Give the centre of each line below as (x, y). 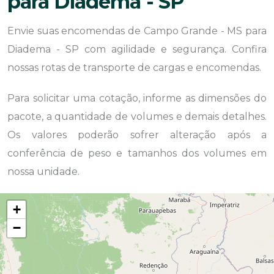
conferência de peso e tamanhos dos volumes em (137, 153)
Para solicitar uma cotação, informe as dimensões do (137, 98)
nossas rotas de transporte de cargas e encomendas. (134, 68)
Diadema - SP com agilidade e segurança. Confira (137, 49)
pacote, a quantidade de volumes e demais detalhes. (137, 117)
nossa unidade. (43, 172)
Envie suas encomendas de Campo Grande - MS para (137, 31)
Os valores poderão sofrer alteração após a (137, 135)
